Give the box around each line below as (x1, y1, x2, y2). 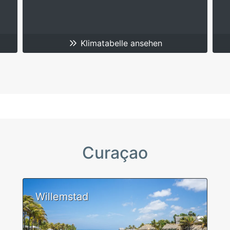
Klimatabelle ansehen (78, 38, 162, 48)
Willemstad (35, 190, 88, 203)
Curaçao (82, 143, 148, 163)
